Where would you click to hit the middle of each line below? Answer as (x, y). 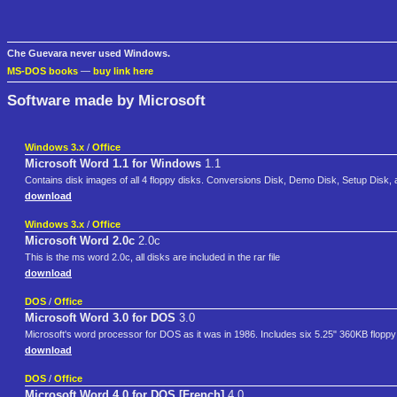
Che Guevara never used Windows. (89, 54)
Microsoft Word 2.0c (80, 241)
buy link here (123, 71)
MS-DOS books (43, 71)
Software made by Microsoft (106, 100)
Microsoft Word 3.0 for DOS (100, 318)
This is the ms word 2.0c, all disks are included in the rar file (152, 257)
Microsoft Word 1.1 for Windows (113, 164)
